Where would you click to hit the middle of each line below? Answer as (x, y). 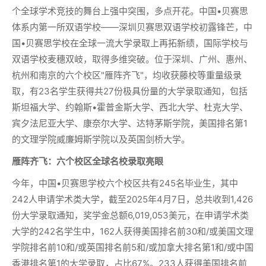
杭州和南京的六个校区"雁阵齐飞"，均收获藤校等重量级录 (127, 75)
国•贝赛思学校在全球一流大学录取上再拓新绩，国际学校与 (130, 43)
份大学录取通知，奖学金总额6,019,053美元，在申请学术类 (130, 215)
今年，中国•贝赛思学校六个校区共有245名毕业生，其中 (125, 183)
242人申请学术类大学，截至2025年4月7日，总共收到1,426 (132, 199)
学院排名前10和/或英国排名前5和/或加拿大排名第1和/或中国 (133, 247)
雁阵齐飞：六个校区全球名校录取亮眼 (88, 161)
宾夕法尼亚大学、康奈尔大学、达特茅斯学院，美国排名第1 (130, 123)
